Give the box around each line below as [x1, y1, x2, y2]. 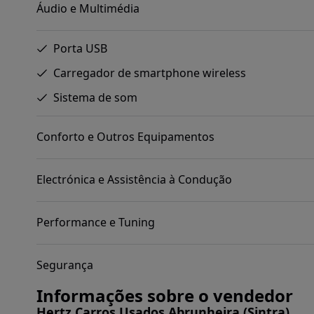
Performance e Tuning [36, 214, 155, 231]
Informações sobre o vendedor [36, 283, 293, 307]
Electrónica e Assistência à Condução [36, 172, 232, 188]
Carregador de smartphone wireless [53, 64, 246, 81]
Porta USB [53, 40, 107, 56]
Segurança [36, 257, 93, 273]
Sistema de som [53, 89, 137, 105]
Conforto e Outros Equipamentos [36, 129, 214, 145]
